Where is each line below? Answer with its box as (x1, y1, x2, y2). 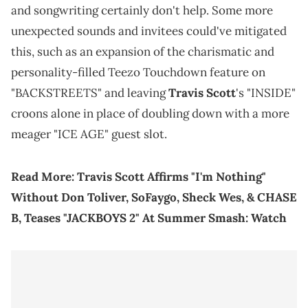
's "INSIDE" (236, 85, 296, 100)
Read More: (11, 168, 77, 184)
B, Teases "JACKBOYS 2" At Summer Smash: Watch (11, 210, 287, 225)
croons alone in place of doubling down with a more (11, 105, 289, 121)
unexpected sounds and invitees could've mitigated (11, 23, 287, 38)
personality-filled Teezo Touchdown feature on (11, 64, 265, 80)
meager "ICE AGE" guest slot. (11, 126, 167, 142)
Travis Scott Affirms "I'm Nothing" (77, 168, 266, 184)
